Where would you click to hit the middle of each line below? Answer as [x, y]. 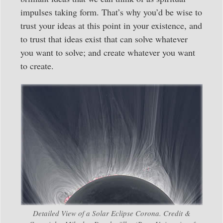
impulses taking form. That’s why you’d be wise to [111, 12]
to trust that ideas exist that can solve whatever [104, 39]
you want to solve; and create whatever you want [108, 52]
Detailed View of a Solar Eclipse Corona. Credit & [111, 213]
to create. [37, 65]
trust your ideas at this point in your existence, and [111, 25]
